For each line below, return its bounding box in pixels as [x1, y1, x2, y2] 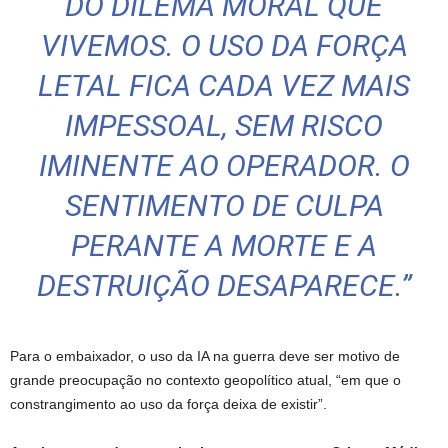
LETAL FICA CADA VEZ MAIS [38, 68, 410, 104]
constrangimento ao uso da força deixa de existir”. [10, 396, 327, 413]
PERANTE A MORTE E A [71, 228, 377, 264]
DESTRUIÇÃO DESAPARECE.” [36, 268, 412, 304]
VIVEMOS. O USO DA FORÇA [40, 28, 408, 64]
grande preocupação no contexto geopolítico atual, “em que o [10, 372, 401, 389]
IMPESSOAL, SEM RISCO [65, 108, 383, 144]
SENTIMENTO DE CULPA [64, 188, 384, 224]
